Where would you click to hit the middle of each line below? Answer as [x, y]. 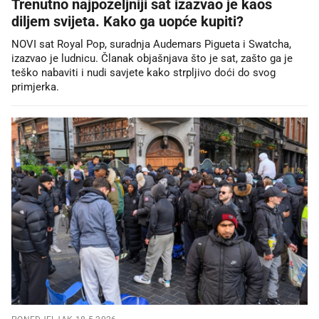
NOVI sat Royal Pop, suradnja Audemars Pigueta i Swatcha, [151, 45]
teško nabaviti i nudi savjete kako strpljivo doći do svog [143, 73]
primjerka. [35, 87]
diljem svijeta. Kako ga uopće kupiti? [127, 22]
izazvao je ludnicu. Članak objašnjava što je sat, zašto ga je [152, 59]
